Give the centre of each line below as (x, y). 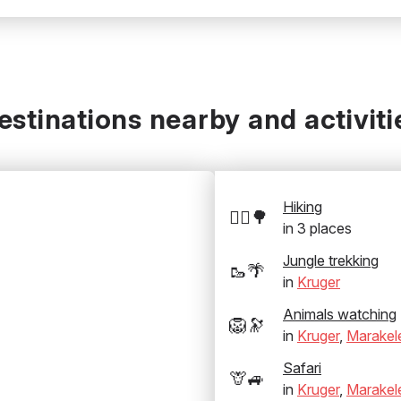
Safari (302, 368)
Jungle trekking (331, 260)
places (329, 228)
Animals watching (340, 314)
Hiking (303, 207)
